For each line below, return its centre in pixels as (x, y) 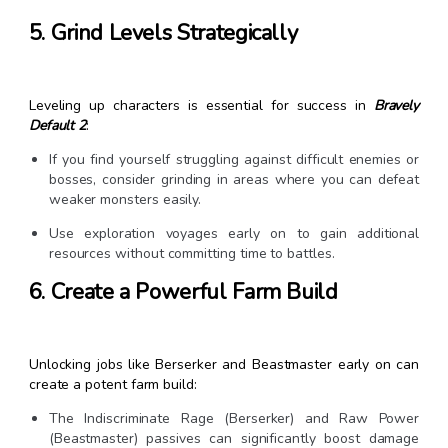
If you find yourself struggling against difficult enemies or (234, 160)
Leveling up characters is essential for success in (201, 106)
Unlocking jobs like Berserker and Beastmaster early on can (224, 365)
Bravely (396, 106)
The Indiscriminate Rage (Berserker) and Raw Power (234, 419)
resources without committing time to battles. (191, 254)
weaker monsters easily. (125, 200)
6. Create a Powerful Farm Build (183, 292)
